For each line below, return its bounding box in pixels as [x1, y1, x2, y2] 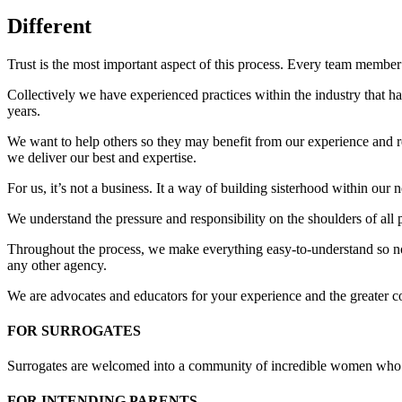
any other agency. [7, 257, 107, 273]
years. [7, 102, 40, 118]
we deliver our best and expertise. [7, 149, 197, 165]
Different [7, 13, 92, 38]
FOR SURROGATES [7, 322, 141, 338]
